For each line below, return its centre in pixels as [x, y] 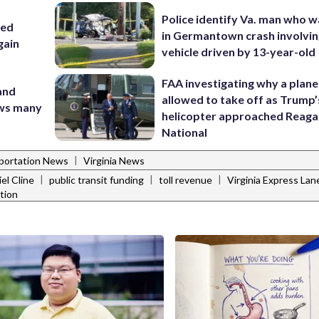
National [185, 132]
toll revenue [185, 180]
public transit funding [96, 180]
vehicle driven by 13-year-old [239, 51]
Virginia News [114, 161]
